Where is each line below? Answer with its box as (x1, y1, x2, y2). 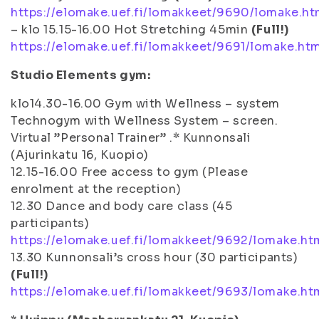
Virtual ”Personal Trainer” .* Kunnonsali (11, 130, 251, 145)
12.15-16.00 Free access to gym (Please (11, 164, 249, 179)
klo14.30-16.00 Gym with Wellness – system (11, 96, 280, 111)
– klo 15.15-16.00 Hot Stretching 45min (11, 22, 251, 37)
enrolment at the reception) (11, 182, 182, 197)
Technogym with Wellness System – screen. (11, 113, 278, 128)
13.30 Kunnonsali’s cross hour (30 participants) (11, 250, 298, 265)
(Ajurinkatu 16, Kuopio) (11, 147, 149, 162)
